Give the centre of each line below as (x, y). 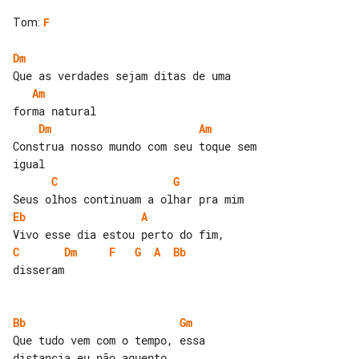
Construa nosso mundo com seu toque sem (138, 146)
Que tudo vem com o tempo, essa (112, 340)
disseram (38, 269)
